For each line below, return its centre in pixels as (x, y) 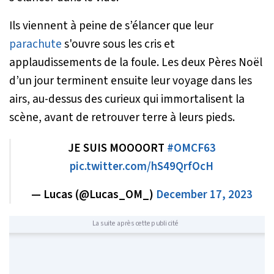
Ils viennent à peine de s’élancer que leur (111, 25)
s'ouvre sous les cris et (118, 44)
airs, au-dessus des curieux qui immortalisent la (127, 99)
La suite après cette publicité (135, 223)
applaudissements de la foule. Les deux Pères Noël (136, 62)
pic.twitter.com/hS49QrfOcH (142, 166)
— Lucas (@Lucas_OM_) (93, 194)
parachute (35, 44)
